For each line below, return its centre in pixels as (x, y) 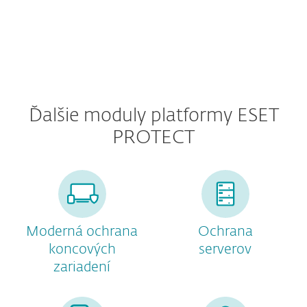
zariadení (82, 267)
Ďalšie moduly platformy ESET (153, 116)
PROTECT (153, 138)
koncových (82, 249)
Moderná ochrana (82, 232)
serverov (225, 249)
